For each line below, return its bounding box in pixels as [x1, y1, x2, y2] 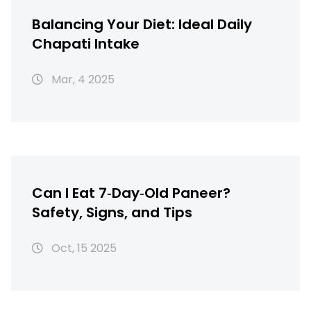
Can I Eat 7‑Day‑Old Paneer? [32, 183, 230, 203]
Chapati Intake [32, 34, 140, 54]
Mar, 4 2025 [49, 72, 115, 88]
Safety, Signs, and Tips [32, 203, 192, 223]
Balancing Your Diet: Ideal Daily [32, 15, 252, 35]
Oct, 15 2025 [49, 240, 117, 257]
